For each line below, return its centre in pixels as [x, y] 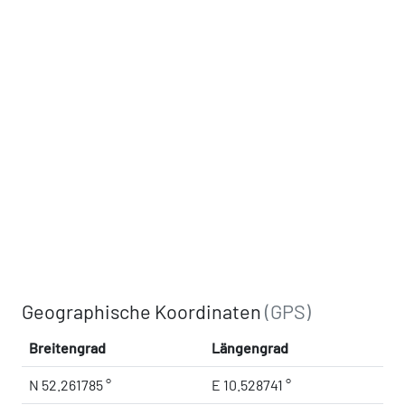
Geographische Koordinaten [143, 311]
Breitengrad [67, 347]
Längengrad [250, 347]
